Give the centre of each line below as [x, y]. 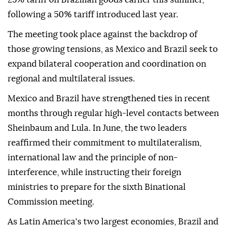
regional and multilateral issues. [71, 79]
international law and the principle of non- [93, 158]
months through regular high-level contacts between [113, 113]
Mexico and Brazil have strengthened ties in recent [109, 99]
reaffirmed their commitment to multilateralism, [105, 143]
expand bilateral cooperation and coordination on [107, 64]
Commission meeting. [51, 202]
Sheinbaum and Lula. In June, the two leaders [97, 128]
